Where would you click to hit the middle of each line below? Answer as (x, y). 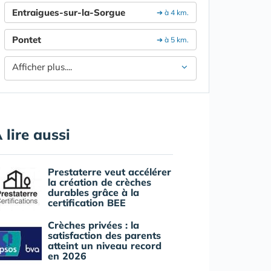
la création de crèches (100, 182)
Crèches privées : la (93, 225)
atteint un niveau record (105, 246)
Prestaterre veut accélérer (109, 172)
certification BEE (87, 203)
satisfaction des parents (104, 236)
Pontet (27, 40)
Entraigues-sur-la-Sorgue (69, 13)
